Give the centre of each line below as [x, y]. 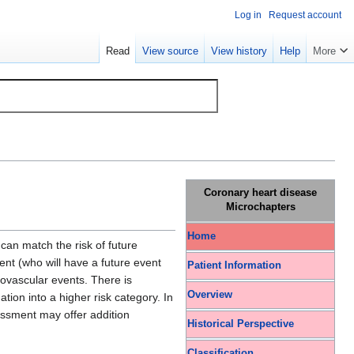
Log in [248, 15]
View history [239, 51]
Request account [305, 15]
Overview [210, 295]
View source [170, 51]
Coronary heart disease [260, 193]
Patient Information [234, 266]
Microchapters [260, 207]
